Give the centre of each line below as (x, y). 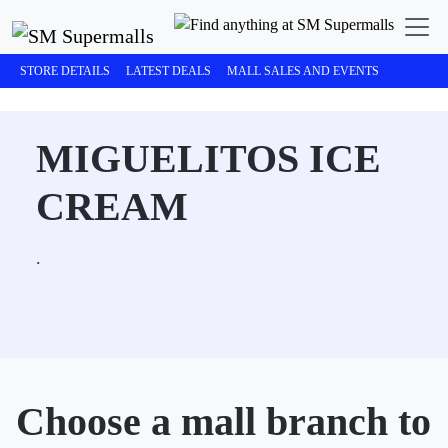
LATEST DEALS (168, 71)
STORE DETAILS (65, 71)
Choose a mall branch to (223, 421)
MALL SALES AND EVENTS (303, 71)
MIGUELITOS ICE (208, 158)
